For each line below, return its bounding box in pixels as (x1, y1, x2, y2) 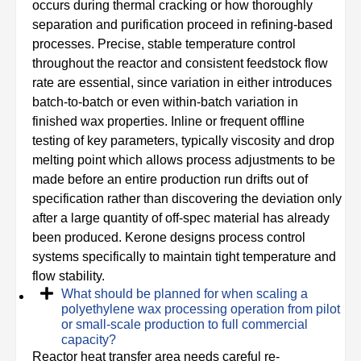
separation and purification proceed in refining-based (32, 18, 333, 31)
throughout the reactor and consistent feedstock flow (32, 56, 328, 70)
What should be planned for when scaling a (61, 287, 308, 301)
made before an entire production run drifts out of (32, 172, 308, 186)
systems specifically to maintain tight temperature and (32, 250, 336, 263)
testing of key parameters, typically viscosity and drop (32, 134, 334, 147)
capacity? (61, 333, 116, 346)
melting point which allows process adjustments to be (32, 153, 335, 167)
